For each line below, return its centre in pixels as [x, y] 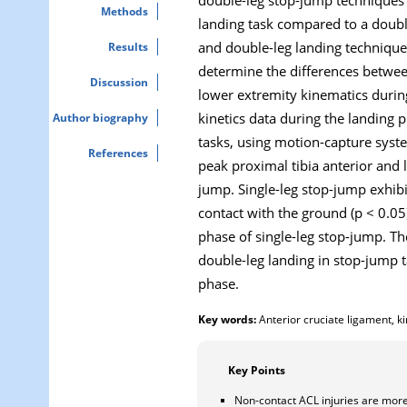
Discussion [119, 82]
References [118, 153]
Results [128, 47]
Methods [124, 11]
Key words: [227, 319]
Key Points [257, 370]
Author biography [100, 118]
